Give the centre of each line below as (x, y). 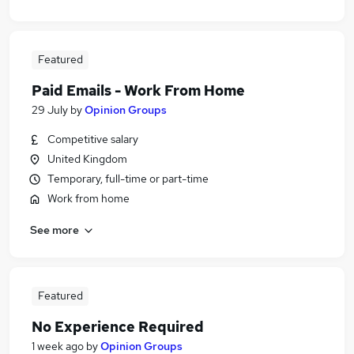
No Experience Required (118, 327)
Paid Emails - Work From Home (138, 90)
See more (55, 230)
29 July (50, 110)
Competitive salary (93, 139)
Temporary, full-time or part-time (128, 179)
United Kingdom (87, 159)
